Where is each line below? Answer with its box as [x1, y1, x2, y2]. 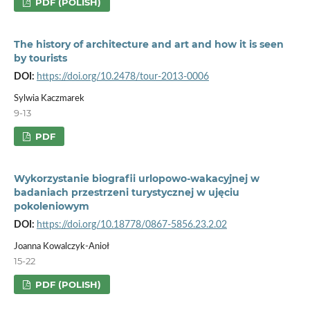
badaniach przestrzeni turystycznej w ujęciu [13, 185, 239, 199]
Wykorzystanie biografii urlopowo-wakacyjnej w [13, 172, 259, 185]
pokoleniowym [13, 199, 89, 212]
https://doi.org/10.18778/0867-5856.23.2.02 [36, 219, 227, 230]
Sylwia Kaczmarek [13, 93, 84, 103]
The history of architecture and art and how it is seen [13, 37, 284, 51]
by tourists [13, 51, 67, 64]
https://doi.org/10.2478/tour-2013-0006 [36, 71, 209, 82]
